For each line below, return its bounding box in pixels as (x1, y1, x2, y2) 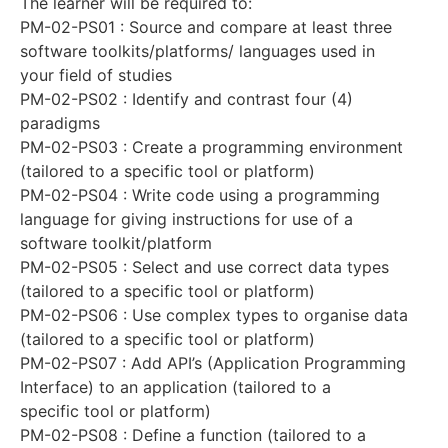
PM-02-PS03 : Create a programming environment (20, 136, 403, 157)
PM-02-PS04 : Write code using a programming (20, 184, 380, 205)
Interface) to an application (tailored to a (20, 376, 331, 397)
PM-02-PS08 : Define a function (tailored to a (20, 424, 366, 445)
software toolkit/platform (20, 232, 212, 253)
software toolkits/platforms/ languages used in (20, 40, 375, 61)
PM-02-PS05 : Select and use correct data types (20, 256, 389, 277)
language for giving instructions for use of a (20, 208, 353, 229)
